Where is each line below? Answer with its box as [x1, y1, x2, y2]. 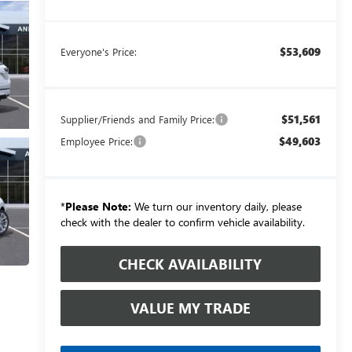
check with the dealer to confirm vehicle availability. [60, 214, 305, 229]
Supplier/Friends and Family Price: [60, 112, 214, 126]
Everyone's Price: [60, 44, 137, 58]
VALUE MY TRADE [130, 298, 251, 317]
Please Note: [64, 198, 131, 214]
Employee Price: [60, 134, 133, 148]
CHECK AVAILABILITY [119, 254, 262, 273]
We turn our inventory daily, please [130, 198, 302, 214]
